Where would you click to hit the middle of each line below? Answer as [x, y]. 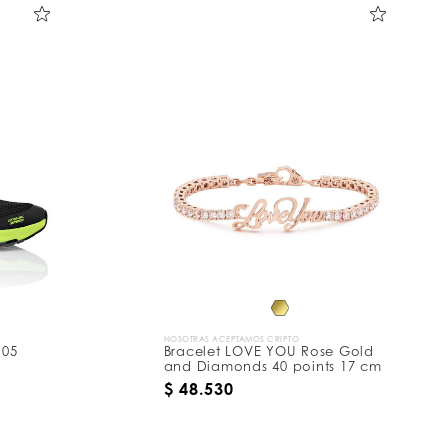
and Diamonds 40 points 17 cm [272, 366]
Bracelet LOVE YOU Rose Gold [268, 351]
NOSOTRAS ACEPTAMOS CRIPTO [231, 339]
